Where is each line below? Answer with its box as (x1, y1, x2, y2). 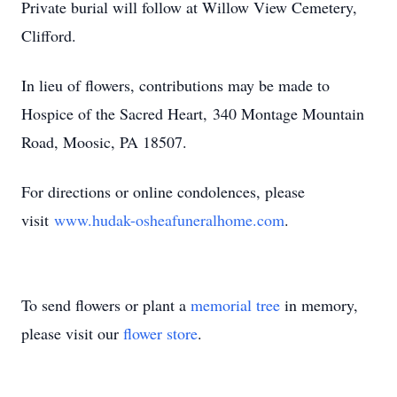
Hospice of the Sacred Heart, (21, 103, 213, 124)
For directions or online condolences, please (21, 181, 305, 202)
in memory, (280, 294, 358, 315)
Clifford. (21, 25, 76, 46)
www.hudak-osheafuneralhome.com (54, 209, 284, 230)
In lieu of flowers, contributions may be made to (21, 74, 330, 96)
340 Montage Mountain (213, 103, 364, 124)
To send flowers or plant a (21, 294, 191, 315)
